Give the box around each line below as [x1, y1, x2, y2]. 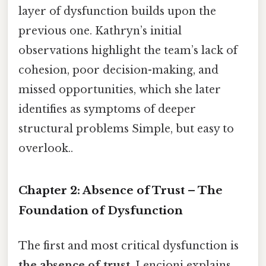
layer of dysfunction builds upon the [18, 5, 216, 18]
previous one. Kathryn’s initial [18, 24, 182, 38]
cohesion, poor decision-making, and [18, 64, 218, 77]
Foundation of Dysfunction [18, 203, 183, 217]
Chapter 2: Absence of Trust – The [18, 183, 223, 197]
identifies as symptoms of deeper [18, 103, 196, 116]
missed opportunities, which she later [18, 83, 221, 97]
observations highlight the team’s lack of [18, 44, 237, 58]
